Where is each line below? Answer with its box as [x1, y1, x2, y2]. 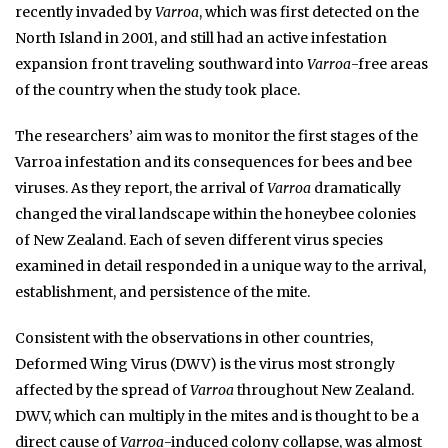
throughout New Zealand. [234, 380, 414, 399]
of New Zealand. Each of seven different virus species [15, 230, 383, 249]
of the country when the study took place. [15, 80, 300, 99]
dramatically [311, 178, 401, 197]
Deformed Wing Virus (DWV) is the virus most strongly [15, 354, 395, 373]
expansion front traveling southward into [15, 54, 307, 73]
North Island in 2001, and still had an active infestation [15, 28, 387, 47]
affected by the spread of [15, 380, 190, 399]
